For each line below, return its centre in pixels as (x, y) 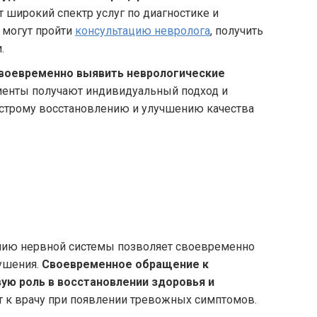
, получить (237, 31)
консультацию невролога (143, 31)
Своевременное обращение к (125, 264)
